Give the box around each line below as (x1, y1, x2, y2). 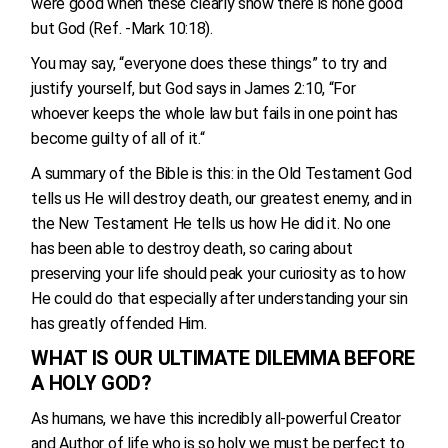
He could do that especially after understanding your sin (31, 289, 408, 308)
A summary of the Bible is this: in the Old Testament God (31, 164, 412, 183)
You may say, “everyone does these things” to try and (31, 54, 387, 73)
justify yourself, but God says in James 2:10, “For (31, 79, 356, 98)
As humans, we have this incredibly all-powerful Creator (31, 409, 401, 428)
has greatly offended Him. (31, 314, 207, 333)
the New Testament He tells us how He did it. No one (31, 214, 392, 233)
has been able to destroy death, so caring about (31, 239, 353, 258)
